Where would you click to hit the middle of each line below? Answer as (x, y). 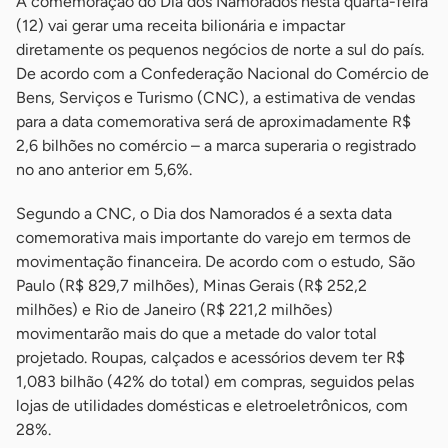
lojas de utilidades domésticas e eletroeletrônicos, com (212, 406)
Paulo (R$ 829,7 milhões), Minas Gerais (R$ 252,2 (191, 286)
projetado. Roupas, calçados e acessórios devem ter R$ (210, 358)
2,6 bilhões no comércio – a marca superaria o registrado (216, 146)
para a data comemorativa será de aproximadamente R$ (213, 122)
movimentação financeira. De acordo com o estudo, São (215, 262)
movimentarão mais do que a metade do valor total (196, 334)
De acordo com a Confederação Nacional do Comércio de (222, 74)
